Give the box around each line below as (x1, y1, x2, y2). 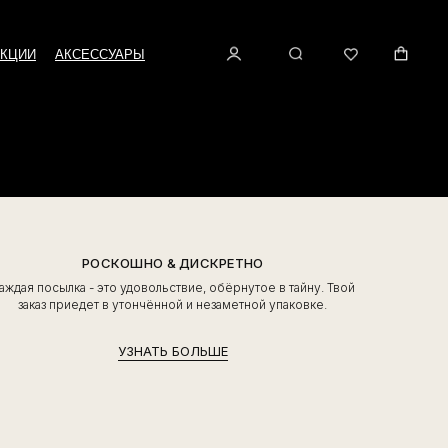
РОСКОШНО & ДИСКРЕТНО (82, 255, 264, 272)
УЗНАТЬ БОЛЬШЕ (117, 343, 228, 360)
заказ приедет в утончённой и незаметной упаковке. (18, 297, 328, 313)
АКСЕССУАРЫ (55, 47, 145, 62)
